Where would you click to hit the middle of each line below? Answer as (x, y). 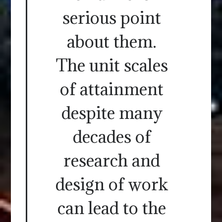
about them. (112, 42)
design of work (112, 184)
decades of (112, 137)
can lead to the (112, 208)
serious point (112, 18)
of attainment (112, 89)
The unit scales (112, 65)
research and (112, 161)
